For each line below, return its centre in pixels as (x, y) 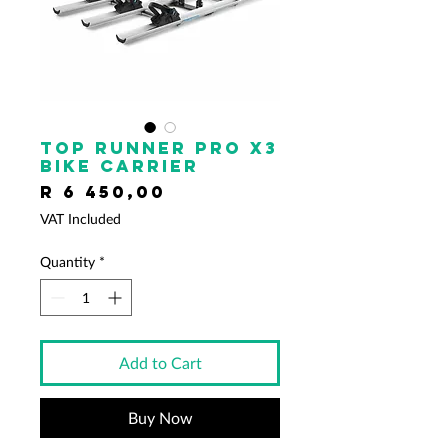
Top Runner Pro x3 (159, 148)
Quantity (67, 262)
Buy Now (160, 418)
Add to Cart (160, 363)
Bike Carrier (119, 166)
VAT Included (80, 219)
